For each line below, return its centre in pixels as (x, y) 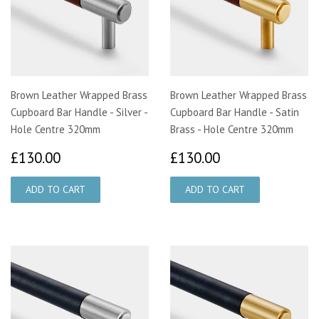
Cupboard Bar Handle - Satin (235, 112)
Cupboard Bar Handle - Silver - (79, 112)
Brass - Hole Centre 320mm (232, 129)
